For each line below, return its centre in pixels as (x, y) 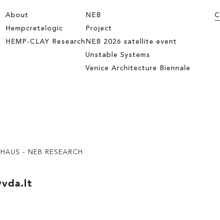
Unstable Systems (118, 55)
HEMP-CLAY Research (46, 42)
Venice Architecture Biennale (138, 68)
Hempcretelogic (34, 28)
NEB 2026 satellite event (131, 42)
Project (99, 28)
